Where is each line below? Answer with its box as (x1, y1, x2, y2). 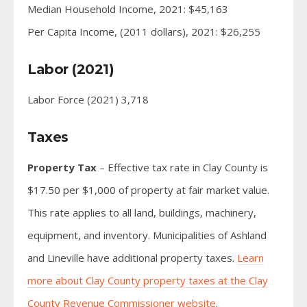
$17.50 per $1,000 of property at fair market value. (27, 182, 269, 197)
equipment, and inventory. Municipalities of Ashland (27, 228, 267, 242)
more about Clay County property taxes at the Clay (27, 273, 268, 287)
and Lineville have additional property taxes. (27, 250, 237, 265)
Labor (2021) (27, 60, 114, 77)
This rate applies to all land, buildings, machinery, (27, 205, 256, 219)
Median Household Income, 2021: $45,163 (27, 1, 228, 16)
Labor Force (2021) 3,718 (27, 92, 149, 106)
